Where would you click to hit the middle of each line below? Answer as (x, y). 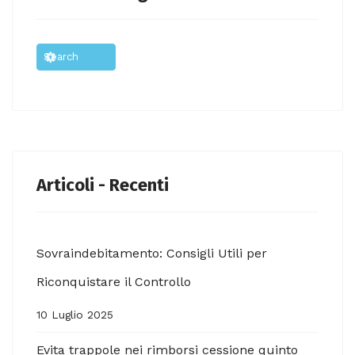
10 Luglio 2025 (75, 314)
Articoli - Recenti (103, 185)
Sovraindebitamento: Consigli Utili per (152, 253)
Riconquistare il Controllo (114, 281)
